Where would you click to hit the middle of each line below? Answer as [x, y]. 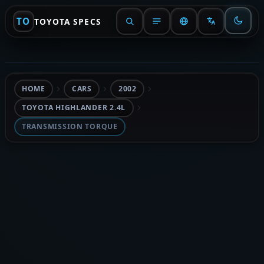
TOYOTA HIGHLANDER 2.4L [74, 108]
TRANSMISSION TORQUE [70, 126]
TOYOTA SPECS [67, 21]
